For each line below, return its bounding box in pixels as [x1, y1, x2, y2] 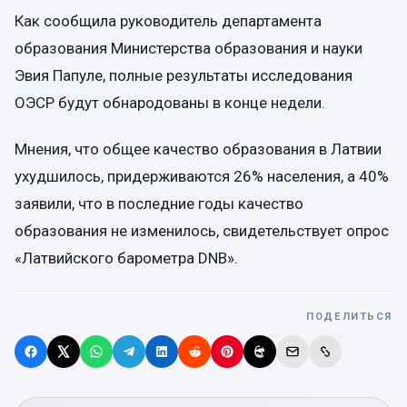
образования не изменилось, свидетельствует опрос [15, 221, 389, 240]
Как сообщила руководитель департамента [15, 11, 322, 30]
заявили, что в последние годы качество [15, 194, 303, 213]
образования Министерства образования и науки [15, 38, 362, 57]
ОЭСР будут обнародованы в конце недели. [15, 93, 325, 112]
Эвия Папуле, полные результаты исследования [15, 65, 352, 84]
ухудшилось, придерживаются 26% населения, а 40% [15, 166, 389, 185]
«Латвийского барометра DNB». [15, 248, 238, 267]
